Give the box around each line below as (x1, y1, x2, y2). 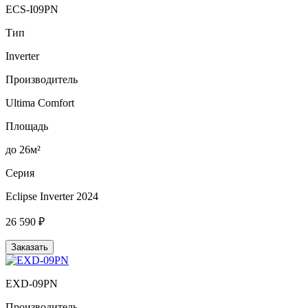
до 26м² (5, 143, 41, 155)
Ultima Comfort (5, 96, 74, 109)
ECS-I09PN (5, 3, 58, 15)
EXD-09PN (5, 277, 58, 289)
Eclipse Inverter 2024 (5, 190, 98, 202)
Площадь (5, 120, 48, 132)
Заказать (11, 241, 48, 252)
